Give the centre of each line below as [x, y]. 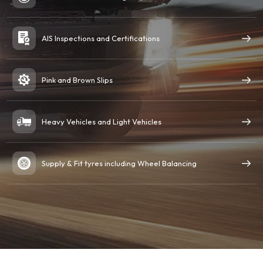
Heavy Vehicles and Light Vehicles [102, 122]
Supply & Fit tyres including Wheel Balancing [119, 163]
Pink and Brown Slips [77, 80]
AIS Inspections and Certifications [101, 38]
